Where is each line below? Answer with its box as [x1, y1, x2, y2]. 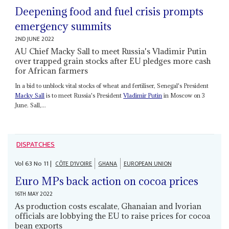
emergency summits [15, 19, 112, 33]
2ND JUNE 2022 [15, 34, 55, 44]
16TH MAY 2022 [15, 189, 53, 199]
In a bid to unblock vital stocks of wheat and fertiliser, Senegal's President [15, 81, 209, 89]
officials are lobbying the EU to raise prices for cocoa [15, 211, 211, 221]
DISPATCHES [16, 138, 55, 151]
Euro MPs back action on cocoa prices [15, 174, 199, 189]
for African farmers [15, 65, 88, 76]
